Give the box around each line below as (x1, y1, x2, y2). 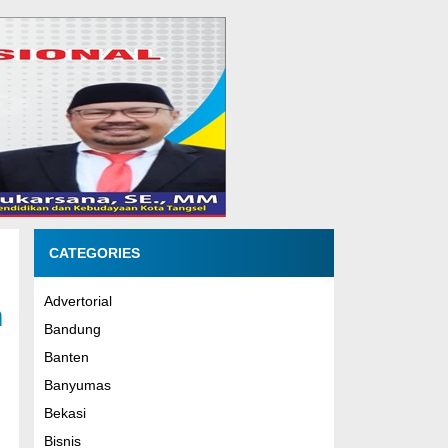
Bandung (43, 321, 101, 337)
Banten (43, 349, 89, 365)
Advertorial (43, 293, 112, 309)
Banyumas (43, 377, 111, 393)
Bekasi (43, 405, 86, 421)
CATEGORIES (48, 245, 140, 261)
